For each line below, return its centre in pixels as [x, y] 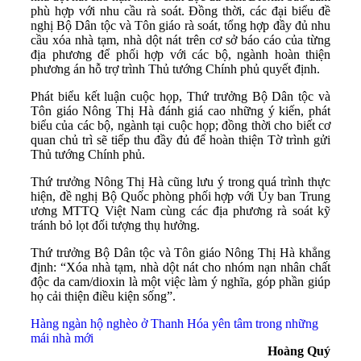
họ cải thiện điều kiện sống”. [103, 296]
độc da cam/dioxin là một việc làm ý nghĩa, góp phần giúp [180, 281]
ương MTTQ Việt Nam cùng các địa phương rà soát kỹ [180, 210]
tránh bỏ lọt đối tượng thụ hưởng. [115, 225]
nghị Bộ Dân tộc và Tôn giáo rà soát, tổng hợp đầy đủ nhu [180, 25]
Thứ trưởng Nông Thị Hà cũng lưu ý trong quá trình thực [180, 181]
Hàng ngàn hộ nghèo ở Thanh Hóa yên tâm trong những [174, 323]
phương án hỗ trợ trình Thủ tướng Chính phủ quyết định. [175, 68]
